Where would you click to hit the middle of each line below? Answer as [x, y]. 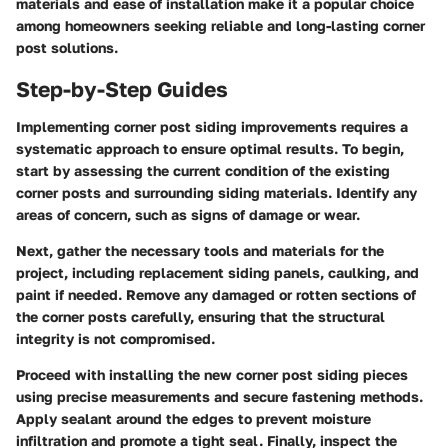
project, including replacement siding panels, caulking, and [217, 272]
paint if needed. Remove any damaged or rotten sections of [216, 294]
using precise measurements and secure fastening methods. [219, 396]
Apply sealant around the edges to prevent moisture [193, 418]
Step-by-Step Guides [122, 88]
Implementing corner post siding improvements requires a [212, 126]
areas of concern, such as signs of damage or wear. [188, 214]
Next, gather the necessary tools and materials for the [200, 250]
